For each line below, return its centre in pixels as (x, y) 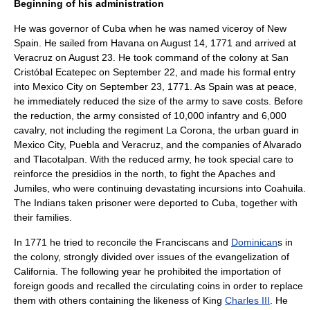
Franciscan (180, 242)
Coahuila (284, 188)
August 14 (183, 43)
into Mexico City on (57, 86)
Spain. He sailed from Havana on (87, 43)
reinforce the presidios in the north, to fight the (116, 174)
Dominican (254, 242)
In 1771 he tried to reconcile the (85, 242)
